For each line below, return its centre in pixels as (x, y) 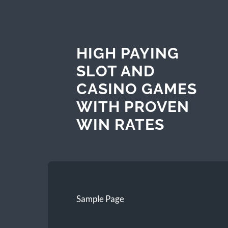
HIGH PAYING (127, 53)
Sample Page (100, 198)
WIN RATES (120, 124)
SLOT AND (115, 71)
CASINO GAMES (136, 89)
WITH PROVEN (133, 106)
